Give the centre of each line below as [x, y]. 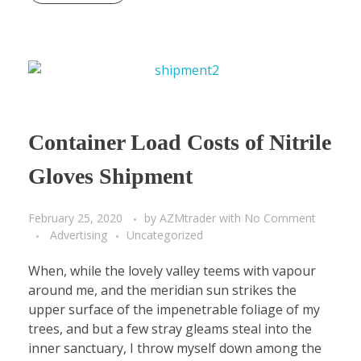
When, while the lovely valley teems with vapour [172, 271]
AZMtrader [189, 218]
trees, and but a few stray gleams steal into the [170, 329]
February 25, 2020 [75, 218]
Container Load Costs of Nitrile [180, 142]
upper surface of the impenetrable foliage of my [174, 310]
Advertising [79, 235]
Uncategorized [165, 235]
